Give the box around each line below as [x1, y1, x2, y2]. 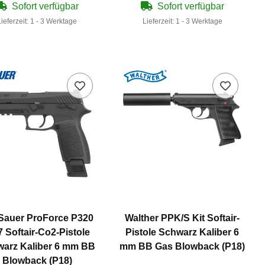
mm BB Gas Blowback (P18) [119, 241, 245, 252]
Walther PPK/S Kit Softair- [125, 213, 240, 224]
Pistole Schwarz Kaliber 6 [125, 227, 240, 238]
